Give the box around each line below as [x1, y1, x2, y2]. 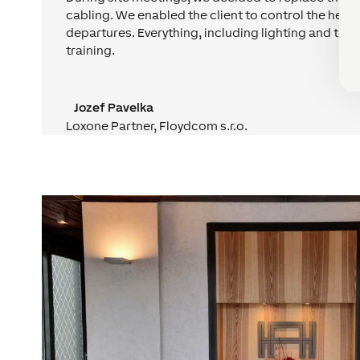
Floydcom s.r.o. [159, 118, 248, 133]
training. [66, 43, 116, 57]
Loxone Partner [66, 118, 154, 133]
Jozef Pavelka [66, 100, 162, 114]
